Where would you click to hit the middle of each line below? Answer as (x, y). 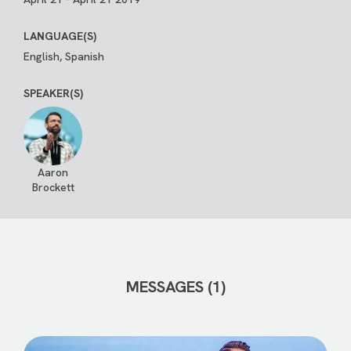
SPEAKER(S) (53, 93)
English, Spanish (64, 56)
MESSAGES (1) (175, 287)
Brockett (53, 187)
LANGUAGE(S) (60, 36)
